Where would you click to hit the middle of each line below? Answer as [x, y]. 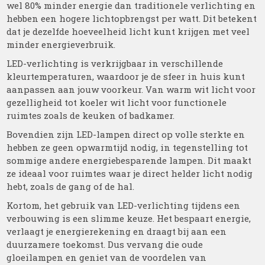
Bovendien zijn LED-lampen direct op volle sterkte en [126, 134]
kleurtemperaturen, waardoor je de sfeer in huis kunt [126, 76]
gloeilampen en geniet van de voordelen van [107, 257]
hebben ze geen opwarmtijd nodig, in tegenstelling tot [127, 147]
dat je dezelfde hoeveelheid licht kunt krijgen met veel [128, 31]
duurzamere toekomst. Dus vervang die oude [105, 244]
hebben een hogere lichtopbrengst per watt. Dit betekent [132, 18]
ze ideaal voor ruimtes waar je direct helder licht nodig [130, 173]
